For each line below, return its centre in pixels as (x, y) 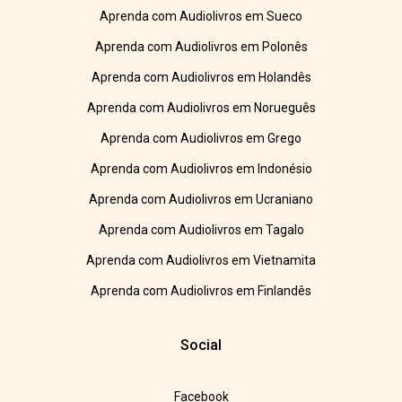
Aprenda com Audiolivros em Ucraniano (201, 200)
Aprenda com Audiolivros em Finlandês (201, 291)
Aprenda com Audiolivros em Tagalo (201, 230)
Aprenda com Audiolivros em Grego (201, 139)
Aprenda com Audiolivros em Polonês (201, 47)
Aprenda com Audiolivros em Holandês (201, 78)
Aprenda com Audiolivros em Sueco (201, 17)
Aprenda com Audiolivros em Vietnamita (201, 261)
